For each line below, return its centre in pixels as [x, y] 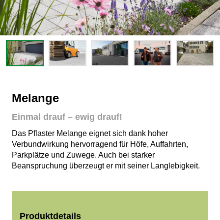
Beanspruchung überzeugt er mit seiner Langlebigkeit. [106, 165]
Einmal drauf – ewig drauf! [67, 117]
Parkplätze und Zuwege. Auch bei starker [83, 155]
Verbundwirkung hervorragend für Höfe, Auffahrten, [100, 144]
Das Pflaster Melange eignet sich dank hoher [90, 133]
